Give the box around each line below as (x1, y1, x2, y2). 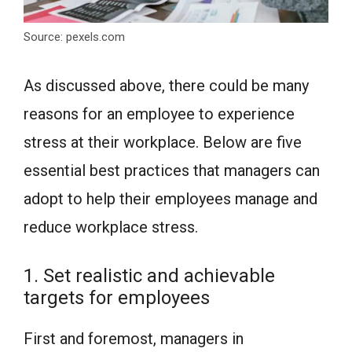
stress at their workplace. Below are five (24, 132, 302, 152)
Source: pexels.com (24, 29, 125, 44)
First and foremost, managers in (24, 328, 244, 348)
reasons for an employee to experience (24, 104, 295, 123)
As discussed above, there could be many (24, 75, 309, 95)
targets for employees (24, 286, 210, 309)
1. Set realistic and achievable (24, 264, 275, 287)
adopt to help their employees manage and (24, 189, 317, 208)
